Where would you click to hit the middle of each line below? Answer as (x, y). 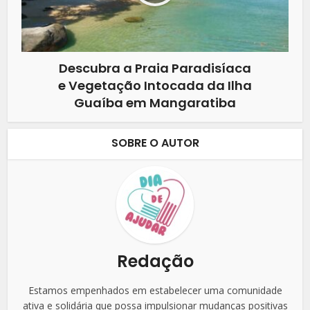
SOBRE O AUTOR (155, 143)
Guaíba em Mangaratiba (155, 102)
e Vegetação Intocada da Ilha (155, 85)
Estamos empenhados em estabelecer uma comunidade (155, 290)
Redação (155, 261)
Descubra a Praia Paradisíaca (155, 68)
